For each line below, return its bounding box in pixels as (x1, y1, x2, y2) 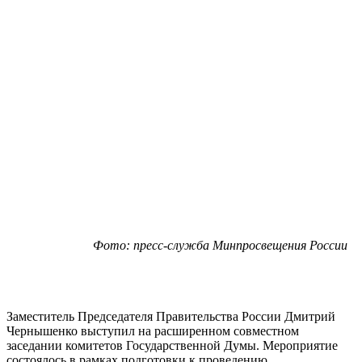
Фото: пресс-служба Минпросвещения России (93, 238, 347, 252)
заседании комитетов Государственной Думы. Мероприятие (6, 338, 338, 352)
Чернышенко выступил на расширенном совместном (6, 323, 299, 338)
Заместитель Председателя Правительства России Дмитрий (6, 309, 335, 323)
